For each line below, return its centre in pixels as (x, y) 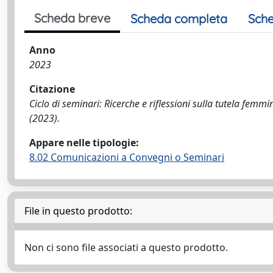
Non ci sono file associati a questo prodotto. (126, 247)
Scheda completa (179, 18)
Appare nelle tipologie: (84, 142)
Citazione (52, 89)
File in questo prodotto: (78, 211)
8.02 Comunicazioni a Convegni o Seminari (127, 157)
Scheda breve (72, 18)
